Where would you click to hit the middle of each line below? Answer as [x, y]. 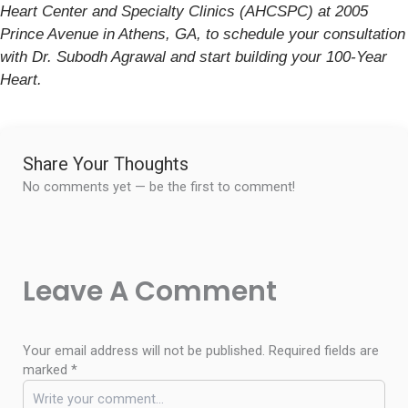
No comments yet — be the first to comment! [159, 186]
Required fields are [324, 350]
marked [47, 369]
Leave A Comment [150, 291]
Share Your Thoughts [106, 163]
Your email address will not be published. [144, 350]
